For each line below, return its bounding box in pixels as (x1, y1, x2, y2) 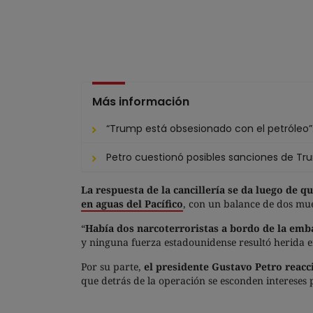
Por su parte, (81, 260, 144, 274)
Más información (92, 94, 189, 110)
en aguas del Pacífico (81, 197, 183, 211)
